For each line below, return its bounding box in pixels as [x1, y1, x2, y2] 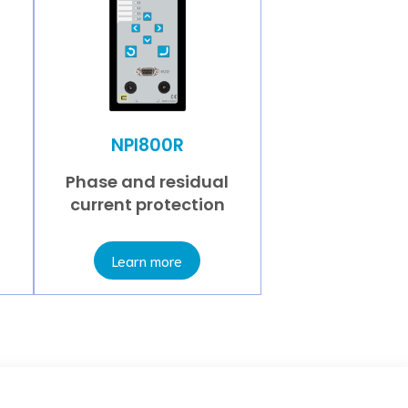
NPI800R [110, 132, 184, 158]
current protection [69, 193, 225, 217]
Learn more [112, 250, 183, 270]
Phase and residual [66, 170, 229, 194]
